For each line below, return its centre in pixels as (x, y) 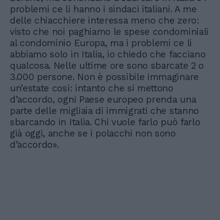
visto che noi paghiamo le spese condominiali (109, 32)
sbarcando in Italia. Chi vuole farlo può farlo (105, 122)
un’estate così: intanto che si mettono (92, 88)
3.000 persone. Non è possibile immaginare (104, 77)
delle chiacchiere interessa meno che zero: (105, 21)
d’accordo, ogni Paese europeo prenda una (103, 100)
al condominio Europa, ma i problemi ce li (101, 43)
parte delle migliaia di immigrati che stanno (104, 111)
